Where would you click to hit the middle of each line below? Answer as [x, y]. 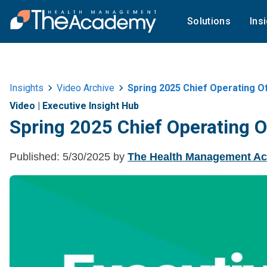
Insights [27, 88]
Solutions [209, 21]
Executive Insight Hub [91, 106]
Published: [35, 156]
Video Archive [86, 88]
